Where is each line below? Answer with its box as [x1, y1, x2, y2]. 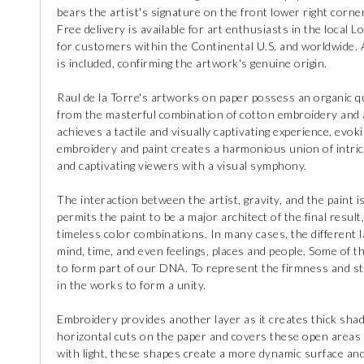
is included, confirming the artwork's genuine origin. [57, 56, 327, 70]
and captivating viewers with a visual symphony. [57, 158, 307, 172]
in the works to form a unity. [57, 278, 206, 292]
